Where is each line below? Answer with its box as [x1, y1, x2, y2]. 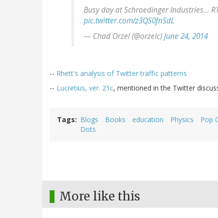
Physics [170, 115, 194, 125]
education [132, 115, 163, 125]
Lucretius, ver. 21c [56, 83, 113, 93]
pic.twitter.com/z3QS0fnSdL [84, 16, 174, 26]
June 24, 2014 [164, 31, 208, 42]
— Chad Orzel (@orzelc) [84, 31, 164, 42]
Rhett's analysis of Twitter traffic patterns [56, 69, 187, 78]
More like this [59, 189, 140, 204]
